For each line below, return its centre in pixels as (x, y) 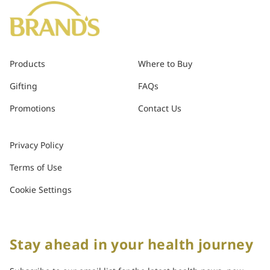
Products (27, 64)
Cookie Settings (41, 190)
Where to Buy (165, 64)
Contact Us (159, 109)
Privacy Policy (36, 146)
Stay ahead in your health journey (132, 246)
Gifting (24, 87)
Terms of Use (36, 168)
